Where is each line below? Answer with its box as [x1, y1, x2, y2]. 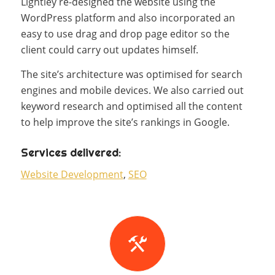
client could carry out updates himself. [20, 43, 198, 56]
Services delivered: [20, 145, 121, 160]
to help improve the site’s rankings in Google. [20, 115, 230, 129]
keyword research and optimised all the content [20, 99, 242, 113]
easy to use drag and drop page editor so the [20, 27, 230, 41]
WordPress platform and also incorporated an [20, 11, 235, 25]
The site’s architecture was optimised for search [20, 67, 242, 81]
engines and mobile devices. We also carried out [20, 83, 244, 97]
